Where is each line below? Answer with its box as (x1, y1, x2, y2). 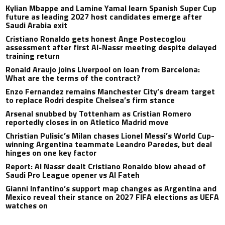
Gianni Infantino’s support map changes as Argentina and (6, 182, 217, 195)
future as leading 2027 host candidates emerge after (6, 11, 202, 23)
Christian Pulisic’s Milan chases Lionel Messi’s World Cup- (6, 130, 215, 142)
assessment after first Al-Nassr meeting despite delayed (6, 41, 217, 54)
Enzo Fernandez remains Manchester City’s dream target (6, 85, 215, 98)
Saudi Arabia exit (6, 19, 68, 32)
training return (6, 50, 60, 62)
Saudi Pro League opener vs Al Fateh (6, 169, 140, 181)
